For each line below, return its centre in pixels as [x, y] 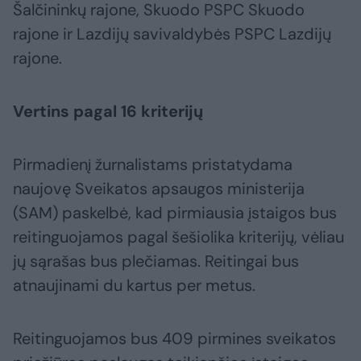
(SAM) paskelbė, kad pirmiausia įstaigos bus [175, 213]
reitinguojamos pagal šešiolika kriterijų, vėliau [178, 237]
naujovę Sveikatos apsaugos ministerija [159, 189]
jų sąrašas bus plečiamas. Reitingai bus [156, 261]
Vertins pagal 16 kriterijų [108, 112]
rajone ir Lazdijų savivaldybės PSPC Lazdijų [172, 34]
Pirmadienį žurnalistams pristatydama [153, 165]
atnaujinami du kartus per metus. [136, 286]
